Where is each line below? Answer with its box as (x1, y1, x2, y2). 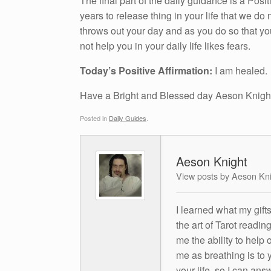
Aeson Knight (176, 152, 247, 170)
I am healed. (212, 64, 267, 78)
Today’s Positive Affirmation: (80, 64, 212, 78)
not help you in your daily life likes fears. (80, 39, 253, 53)
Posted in (80, 113, 109, 123)
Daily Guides (109, 113, 146, 123)
